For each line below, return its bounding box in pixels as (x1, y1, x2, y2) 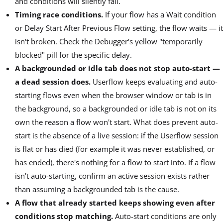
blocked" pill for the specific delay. (15, 50, 132, 60)
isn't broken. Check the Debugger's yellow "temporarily (15, 36, 203, 47)
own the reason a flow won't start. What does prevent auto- (15, 117, 218, 127)
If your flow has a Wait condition (103, 9, 216, 20)
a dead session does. (15, 77, 91, 87)
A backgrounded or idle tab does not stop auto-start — (15, 63, 220, 74)
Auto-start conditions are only (113, 211, 217, 222)
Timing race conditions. (15, 9, 103, 20)
